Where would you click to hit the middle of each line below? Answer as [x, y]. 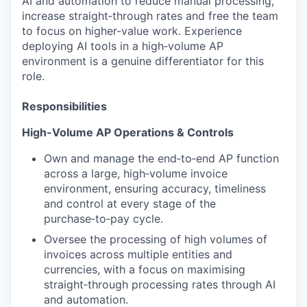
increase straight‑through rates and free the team [150, 16]
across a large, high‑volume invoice [136, 173]
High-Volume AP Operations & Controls [128, 132]
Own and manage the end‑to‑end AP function [161, 158]
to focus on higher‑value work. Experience [132, 31]
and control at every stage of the [130, 204]
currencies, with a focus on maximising [145, 269]
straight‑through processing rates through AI [160, 284]
